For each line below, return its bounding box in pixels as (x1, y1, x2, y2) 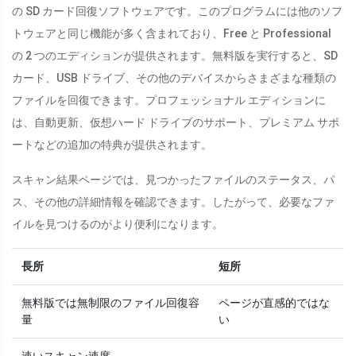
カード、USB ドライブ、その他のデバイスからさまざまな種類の (12, 72, 336, 85)
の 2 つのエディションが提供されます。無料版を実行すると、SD (12, 49, 338, 63)
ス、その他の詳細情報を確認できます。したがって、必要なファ (12, 195, 335, 209)
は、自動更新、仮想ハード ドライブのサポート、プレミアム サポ (12, 116, 339, 130)
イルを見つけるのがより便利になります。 (12, 218, 223, 231)
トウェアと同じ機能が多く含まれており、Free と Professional (12, 27, 331, 41)
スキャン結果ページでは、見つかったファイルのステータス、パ (12, 173, 335, 187)
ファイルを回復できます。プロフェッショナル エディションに (12, 94, 326, 107)
